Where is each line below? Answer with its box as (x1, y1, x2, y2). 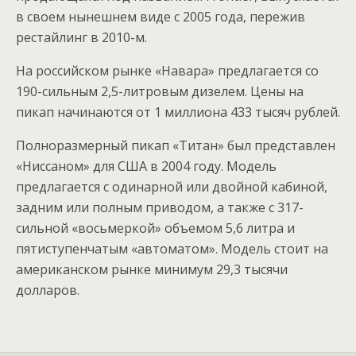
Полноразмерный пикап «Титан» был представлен (16, 137, 335, 154)
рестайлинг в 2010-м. (16, 29, 147, 46)
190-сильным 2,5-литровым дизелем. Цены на (16, 83, 304, 100)
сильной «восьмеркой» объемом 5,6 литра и (16, 219, 295, 237)
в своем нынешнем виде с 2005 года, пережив (16, 8, 305, 25)
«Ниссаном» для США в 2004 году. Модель (16, 157, 277, 175)
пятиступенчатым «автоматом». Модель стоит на (16, 240, 328, 257)
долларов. (16, 281, 79, 299)
